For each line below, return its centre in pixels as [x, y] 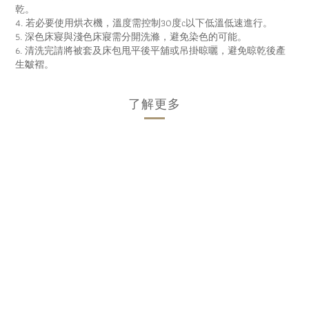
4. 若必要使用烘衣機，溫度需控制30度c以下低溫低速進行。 [144, 22]
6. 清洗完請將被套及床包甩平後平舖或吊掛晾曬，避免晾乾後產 [150, 50]
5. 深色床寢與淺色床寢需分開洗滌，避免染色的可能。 [131, 36]
